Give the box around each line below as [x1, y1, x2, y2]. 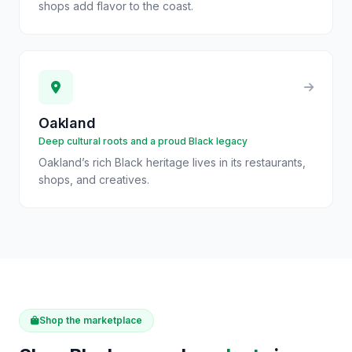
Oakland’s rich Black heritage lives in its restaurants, [38, 156, 306, 169]
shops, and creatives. [38, 173, 149, 186]
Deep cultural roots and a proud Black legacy [38, 135, 247, 147]
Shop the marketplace [39, 314, 142, 326]
